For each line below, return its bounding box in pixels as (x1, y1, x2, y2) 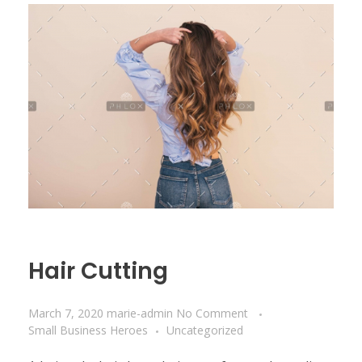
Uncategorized (166, 322, 243, 339)
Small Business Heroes (28, 322, 148, 339)
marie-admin (107, 305, 176, 322)
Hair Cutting (28, 255, 168, 287)
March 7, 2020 (28, 305, 103, 322)
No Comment (176, 305, 248, 322)
